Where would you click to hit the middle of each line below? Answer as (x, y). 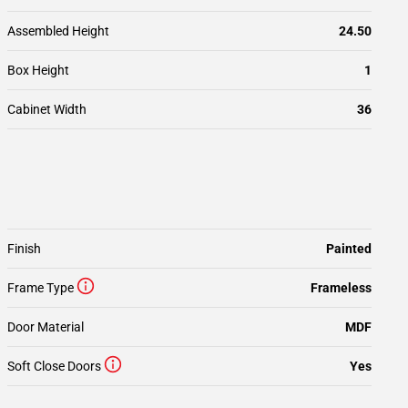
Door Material (46, 327)
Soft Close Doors (54, 366)
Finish (24, 249)
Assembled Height (58, 31)
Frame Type (41, 288)
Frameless (341, 288)
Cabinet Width (47, 109)
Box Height (38, 70)
